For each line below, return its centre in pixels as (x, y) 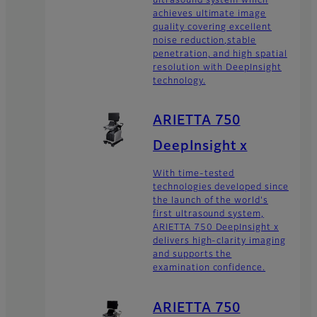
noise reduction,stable (205, 41)
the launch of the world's (211, 201)
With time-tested (194, 174)
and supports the (192, 255)
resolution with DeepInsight (217, 68)
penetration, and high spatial (220, 54)
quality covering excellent (212, 27)
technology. (179, 81)
